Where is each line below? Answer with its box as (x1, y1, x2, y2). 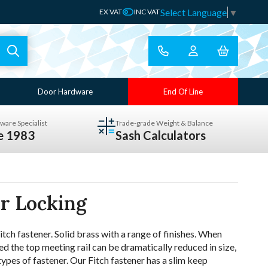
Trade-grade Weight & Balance (115, 118, 214, 127)
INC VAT (134, 7, 160, 16)
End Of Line (163, 87, 203, 96)
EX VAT (99, 7, 122, 16)
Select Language (160, 6, 227, 18)
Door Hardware (37, 87, 93, 96)
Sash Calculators (115, 128, 206, 142)
